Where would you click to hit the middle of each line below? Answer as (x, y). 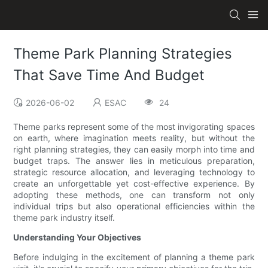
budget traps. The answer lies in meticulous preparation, (134, 161)
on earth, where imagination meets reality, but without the (134, 138)
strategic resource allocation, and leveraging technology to (134, 172)
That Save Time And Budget (109, 75)
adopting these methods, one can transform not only (134, 195)
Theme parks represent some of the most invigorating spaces (134, 127)
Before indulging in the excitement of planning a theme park (134, 257)
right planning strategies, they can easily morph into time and (134, 150)
